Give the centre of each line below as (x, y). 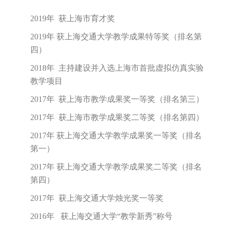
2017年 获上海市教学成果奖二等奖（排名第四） (117, 137)
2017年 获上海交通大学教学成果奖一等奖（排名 (116, 156)
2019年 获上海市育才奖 (73, 39)
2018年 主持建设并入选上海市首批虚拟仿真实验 (117, 88)
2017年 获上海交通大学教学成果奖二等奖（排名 (116, 187)
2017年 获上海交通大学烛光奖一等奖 (97, 218)
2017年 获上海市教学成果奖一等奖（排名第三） (117, 119)
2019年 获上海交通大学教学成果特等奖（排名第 (116, 57)
